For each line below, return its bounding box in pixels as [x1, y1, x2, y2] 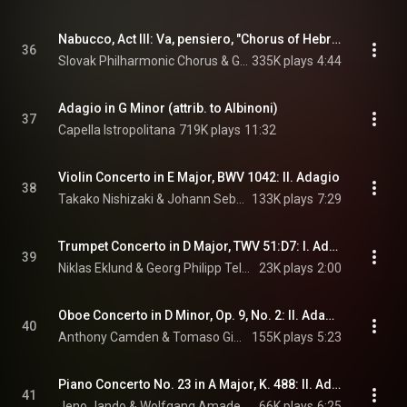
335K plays [252, 54, 313, 68]
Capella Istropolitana [58, 123, 175, 137]
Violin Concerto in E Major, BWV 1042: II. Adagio [58, 170, 340, 184]
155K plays [252, 330, 313, 344]
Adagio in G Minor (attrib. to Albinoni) [58, 101, 278, 115]
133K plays [252, 192, 313, 206]
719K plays [179, 123, 241, 137]
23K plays [259, 261, 313, 275]
